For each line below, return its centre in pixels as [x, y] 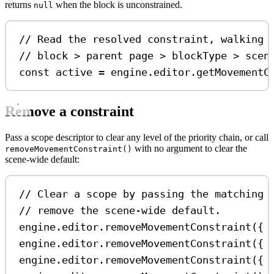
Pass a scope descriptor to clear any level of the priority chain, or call [137, 138]
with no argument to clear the [190, 149]
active [74, 72]
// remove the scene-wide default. [120, 210]
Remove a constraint [69, 112]
